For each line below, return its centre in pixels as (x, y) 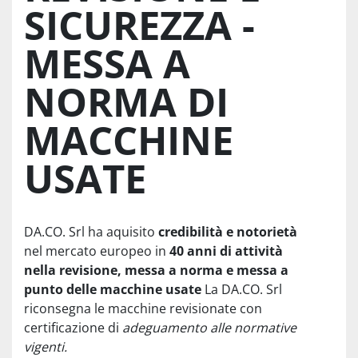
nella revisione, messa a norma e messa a (156, 270)
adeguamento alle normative (209, 328)
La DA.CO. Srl (243, 290)
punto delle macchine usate (114, 290)
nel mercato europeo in (97, 251)
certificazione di (73, 328)
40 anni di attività (226, 251)
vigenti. (46, 347)
